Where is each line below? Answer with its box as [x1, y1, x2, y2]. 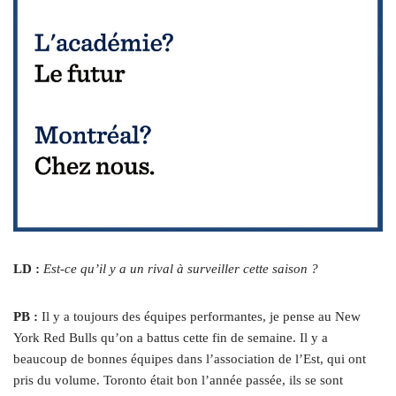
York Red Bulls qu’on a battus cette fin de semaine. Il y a [13, 331, 328, 346]
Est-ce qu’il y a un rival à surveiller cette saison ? [43, 262, 322, 277]
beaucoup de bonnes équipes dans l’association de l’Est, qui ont [13, 352, 366, 367]
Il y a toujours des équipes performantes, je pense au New [42, 309, 361, 324]
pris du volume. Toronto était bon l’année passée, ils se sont [13, 373, 343, 388]
